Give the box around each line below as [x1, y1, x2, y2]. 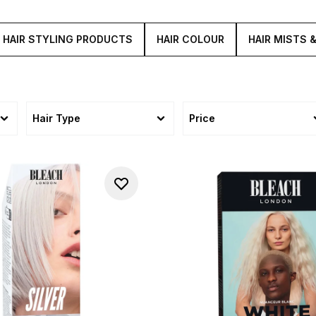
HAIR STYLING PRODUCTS [3, 33, 133, 45]
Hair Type [32, 112, 80, 124]
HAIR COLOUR [157, 33, 224, 45]
